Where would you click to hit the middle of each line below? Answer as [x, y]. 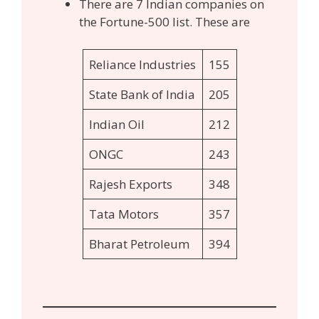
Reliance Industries [142, 64]
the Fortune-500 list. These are [166, 22]
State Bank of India [142, 94]
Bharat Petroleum [139, 244]
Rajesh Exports [131, 184]
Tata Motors [124, 214]
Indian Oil [117, 124]
